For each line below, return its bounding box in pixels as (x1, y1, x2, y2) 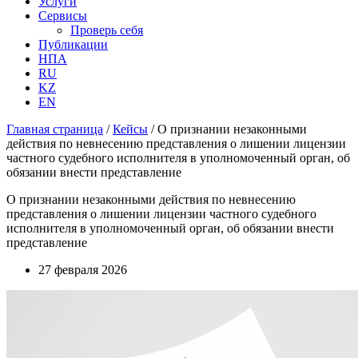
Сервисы (38, 9, 87, 22)
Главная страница (6, 122, 103, 136)
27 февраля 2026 (38, 263, 127, 276)
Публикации (38, 38, 108, 51)
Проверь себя (70, 23, 143, 37)
